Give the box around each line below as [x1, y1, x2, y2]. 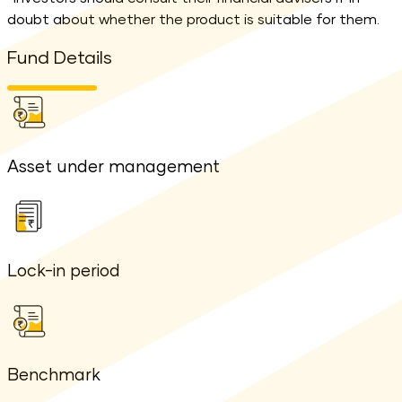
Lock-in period [7, 262, 120, 280]
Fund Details [7, 48, 112, 67]
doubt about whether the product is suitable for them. [7, 13, 380, 28]
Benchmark [7, 367, 100, 385]
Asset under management [7, 158, 220, 176]
